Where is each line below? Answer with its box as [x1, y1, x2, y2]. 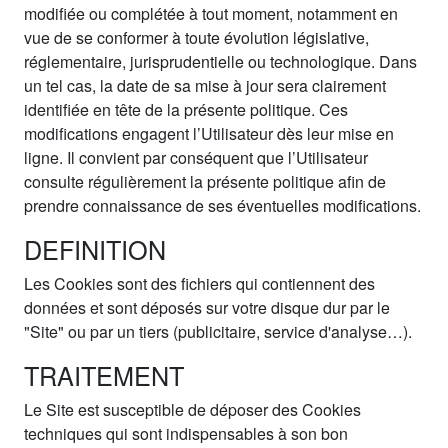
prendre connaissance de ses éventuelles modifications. [24, 193, 421, 217]
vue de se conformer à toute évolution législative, [24, 25, 369, 49]
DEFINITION [24, 230, 166, 267]
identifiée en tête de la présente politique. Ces [24, 97, 348, 121]
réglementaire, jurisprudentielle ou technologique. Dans [24, 49, 417, 73]
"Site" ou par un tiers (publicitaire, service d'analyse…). [24, 319, 412, 343]
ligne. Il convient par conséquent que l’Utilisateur [24, 145, 368, 169]
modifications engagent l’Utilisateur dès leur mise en [24, 121, 394, 145]
